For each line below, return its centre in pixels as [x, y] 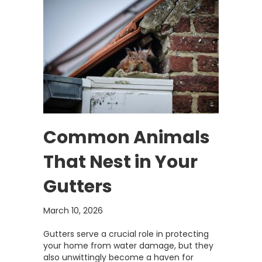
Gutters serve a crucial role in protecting [126, 234]
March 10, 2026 [73, 211]
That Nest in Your [120, 162]
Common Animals [127, 137]
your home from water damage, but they [128, 246]
